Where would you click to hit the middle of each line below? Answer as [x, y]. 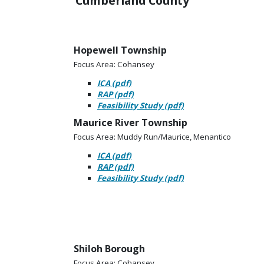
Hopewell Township [120, 50]
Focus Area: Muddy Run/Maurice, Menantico [152, 137]
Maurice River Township [131, 123]
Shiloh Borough [109, 249]
